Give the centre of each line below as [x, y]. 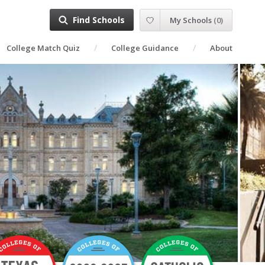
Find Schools [99, 20]
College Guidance [145, 48]
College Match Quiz [43, 48]
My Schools [192, 20]
